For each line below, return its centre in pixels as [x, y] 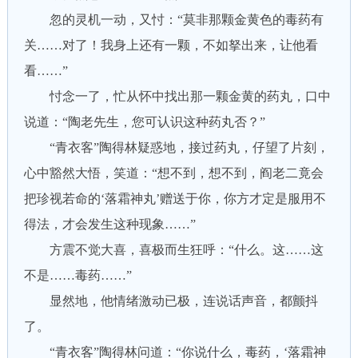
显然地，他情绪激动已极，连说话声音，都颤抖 [171, 301]
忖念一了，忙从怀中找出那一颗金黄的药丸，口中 [177, 96]
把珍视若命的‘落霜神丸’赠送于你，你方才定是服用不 [175, 199]
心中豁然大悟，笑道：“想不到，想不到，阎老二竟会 [173, 173]
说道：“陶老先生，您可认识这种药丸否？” [144, 122]
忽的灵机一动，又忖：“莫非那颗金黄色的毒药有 [173, 20]
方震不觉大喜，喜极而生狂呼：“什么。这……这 [173, 250]
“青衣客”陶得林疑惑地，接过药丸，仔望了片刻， [176, 147]
